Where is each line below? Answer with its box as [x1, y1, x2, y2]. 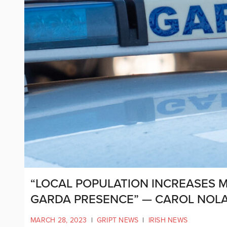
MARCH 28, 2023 [30, 215, 87, 224]
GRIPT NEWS [96, 215, 139, 224]
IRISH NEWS [148, 215, 187, 224]
